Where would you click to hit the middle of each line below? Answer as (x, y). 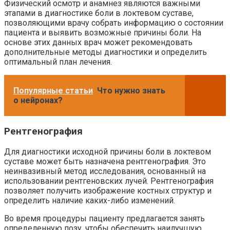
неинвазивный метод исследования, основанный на (105, 171)
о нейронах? (38, 101)
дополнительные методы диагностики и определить (106, 52)
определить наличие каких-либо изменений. (90, 200)
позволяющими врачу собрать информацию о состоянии (114, 23)
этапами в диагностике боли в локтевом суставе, (99, 13)
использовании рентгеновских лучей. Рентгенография (109, 181)
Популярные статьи (53, 91)
